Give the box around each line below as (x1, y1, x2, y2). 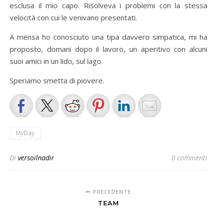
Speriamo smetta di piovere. (10, 76, 104, 86)
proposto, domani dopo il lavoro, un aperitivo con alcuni (10, 44, 207, 54)
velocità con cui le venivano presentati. (10, 13, 137, 23)
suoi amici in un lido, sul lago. (10, 56, 103, 66)
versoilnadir (18, 153, 54, 163)
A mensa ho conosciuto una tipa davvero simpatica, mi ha (10, 32, 207, 42)
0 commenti (171, 153, 207, 163)
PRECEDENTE (91, 188, 131, 196)
